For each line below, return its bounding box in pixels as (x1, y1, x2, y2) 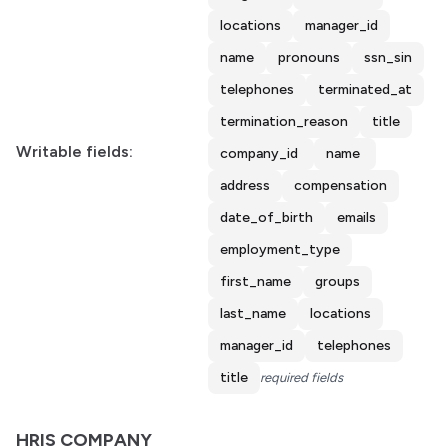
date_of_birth (220, 209, 313, 226)
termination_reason (220, 113, 348, 130)
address (220, 177, 270, 194)
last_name (220, 305, 286, 322)
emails (337, 209, 376, 226)
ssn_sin (364, 49, 412, 66)
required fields (260, 370, 343, 385)
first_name (220, 273, 291, 290)
